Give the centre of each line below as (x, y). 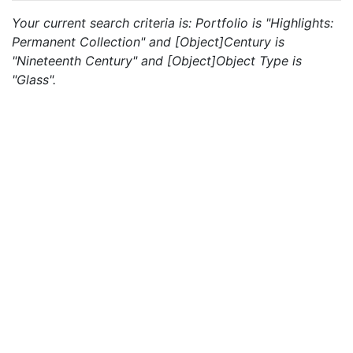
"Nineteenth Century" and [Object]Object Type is (157, 61)
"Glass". (34, 80)
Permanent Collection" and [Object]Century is (148, 42)
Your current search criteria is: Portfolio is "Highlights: (173, 23)
